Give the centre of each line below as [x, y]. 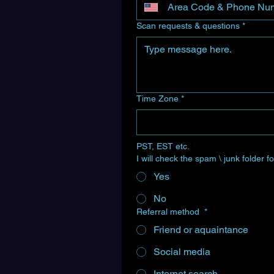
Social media [182, 252]
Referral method [169, 212]
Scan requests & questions [188, 26]
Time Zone [157, 98]
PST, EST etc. [163, 146]
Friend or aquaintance [201, 230]
